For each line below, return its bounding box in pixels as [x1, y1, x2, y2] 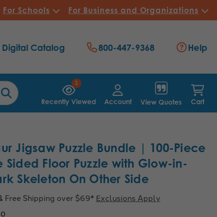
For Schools [3, 5, 50, 15]
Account [104, 97, 132, 106]
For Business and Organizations [68, 5, 199, 15]
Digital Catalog [1, 42, 65, 53]
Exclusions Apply [96, 192, 160, 203]
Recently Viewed [41, 97, 96, 106]
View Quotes [140, 97, 182, 106]
